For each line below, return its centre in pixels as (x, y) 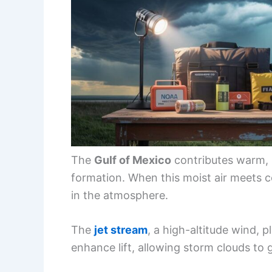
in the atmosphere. (120, 195)
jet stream (121, 230)
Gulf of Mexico (133, 160)
